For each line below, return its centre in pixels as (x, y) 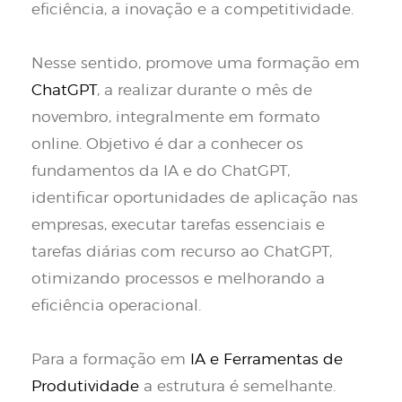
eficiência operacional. (116, 306)
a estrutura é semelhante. (237, 386)
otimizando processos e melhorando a (178, 279)
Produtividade (85, 386)
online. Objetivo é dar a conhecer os (167, 144)
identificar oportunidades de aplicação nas (195, 198)
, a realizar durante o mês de (205, 90)
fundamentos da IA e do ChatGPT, (161, 171)
